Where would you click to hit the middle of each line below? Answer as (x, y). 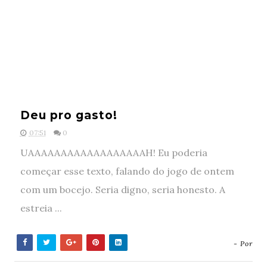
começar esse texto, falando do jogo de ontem (127, 171)
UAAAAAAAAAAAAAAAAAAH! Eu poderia (114, 153)
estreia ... (41, 208)
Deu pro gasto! (69, 115)
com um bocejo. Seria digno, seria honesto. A (122, 190)
